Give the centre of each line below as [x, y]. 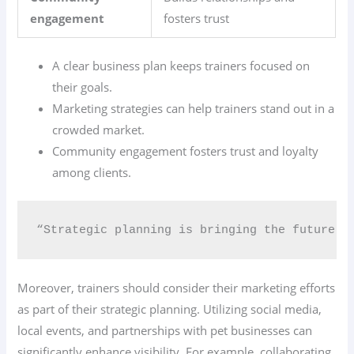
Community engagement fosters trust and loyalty [186, 151]
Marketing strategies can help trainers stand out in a [194, 109]
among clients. [92, 173]
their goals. [83, 87]
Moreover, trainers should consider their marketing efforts [177, 288]
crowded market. [99, 130]
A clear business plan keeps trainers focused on [181, 66]
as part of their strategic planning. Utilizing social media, [170, 309]
